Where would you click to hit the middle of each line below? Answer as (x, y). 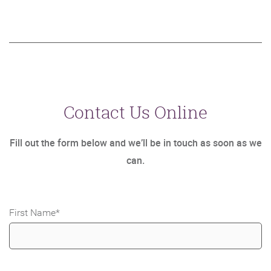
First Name (32, 213)
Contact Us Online (135, 112)
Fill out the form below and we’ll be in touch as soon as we (135, 143)
